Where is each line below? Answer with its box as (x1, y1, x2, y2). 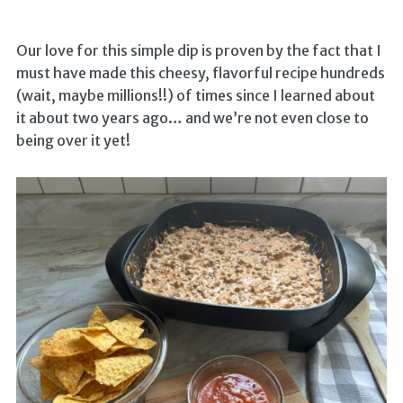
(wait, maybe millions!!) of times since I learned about (15, 86, 375, 105)
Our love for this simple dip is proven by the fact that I (15, 41, 381, 60)
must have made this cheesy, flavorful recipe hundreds (15, 64, 385, 83)
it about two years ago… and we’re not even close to (15, 109, 369, 128)
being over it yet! (15, 131, 130, 150)
